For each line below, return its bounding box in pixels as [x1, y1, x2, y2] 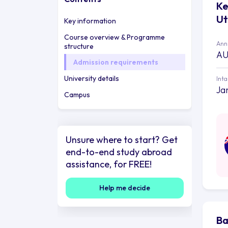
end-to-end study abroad [65, 146, 172, 158]
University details [64, 73, 119, 83]
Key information [64, 16, 116, 25]
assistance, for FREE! [65, 158, 152, 170]
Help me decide [99, 183, 150, 192]
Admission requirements [73, 57, 158, 67]
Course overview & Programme [64, 32, 165, 42]
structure [64, 41, 94, 51]
